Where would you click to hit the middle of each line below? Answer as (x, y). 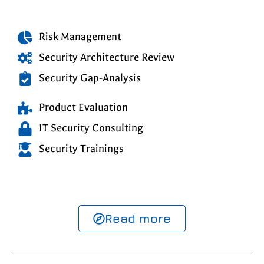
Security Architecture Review (107, 58)
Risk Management (80, 37)
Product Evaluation (84, 108)
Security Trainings (82, 149)
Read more (138, 219)
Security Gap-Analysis (90, 78)
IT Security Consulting (91, 128)
